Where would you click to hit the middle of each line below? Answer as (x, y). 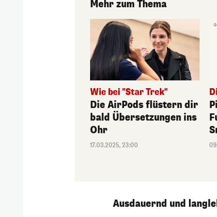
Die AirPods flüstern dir (144, 105)
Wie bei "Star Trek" (129, 92)
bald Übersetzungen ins (144, 118)
